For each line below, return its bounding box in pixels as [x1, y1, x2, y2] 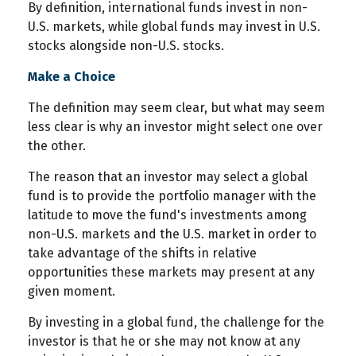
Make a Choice [28, 68, 115, 84]
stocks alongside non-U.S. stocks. [28, 37, 224, 53]
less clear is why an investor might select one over [28, 118, 323, 134]
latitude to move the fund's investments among [28, 207, 307, 222]
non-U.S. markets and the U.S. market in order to [28, 226, 316, 242]
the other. [28, 137, 86, 153]
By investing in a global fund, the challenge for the [28, 314, 324, 330]
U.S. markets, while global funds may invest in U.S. [28, 18, 320, 34]
